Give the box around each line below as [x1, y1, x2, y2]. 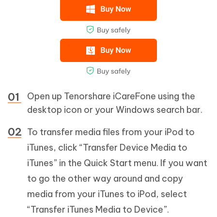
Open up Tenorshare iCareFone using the [27, 91, 195, 102]
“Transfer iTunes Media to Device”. [27, 204, 169, 216]
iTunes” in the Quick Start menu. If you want [27, 157, 207, 169]
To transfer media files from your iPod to [27, 126, 195, 138]
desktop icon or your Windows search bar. [27, 104, 202, 116]
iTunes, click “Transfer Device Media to [27, 142, 187, 154]
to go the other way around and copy [27, 173, 183, 185]
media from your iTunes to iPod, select [27, 188, 187, 200]
